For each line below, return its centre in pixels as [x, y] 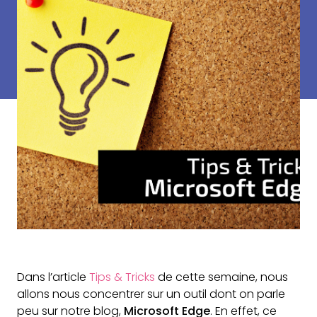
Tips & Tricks [122, 277]
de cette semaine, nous [221, 277]
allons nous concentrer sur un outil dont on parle [151, 294]
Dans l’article [53, 277]
